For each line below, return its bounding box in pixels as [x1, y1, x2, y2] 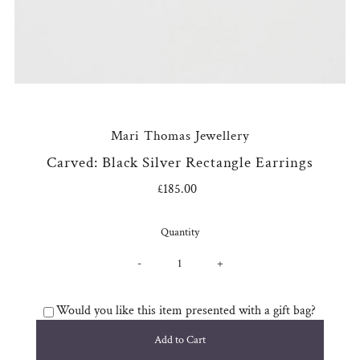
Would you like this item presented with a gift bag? [56, 302, 317, 320]
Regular [179, 181, 224, 198]
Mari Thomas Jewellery [110, 127, 250, 145]
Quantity [160, 225, 199, 240]
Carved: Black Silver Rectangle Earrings [47, 153, 313, 174]
